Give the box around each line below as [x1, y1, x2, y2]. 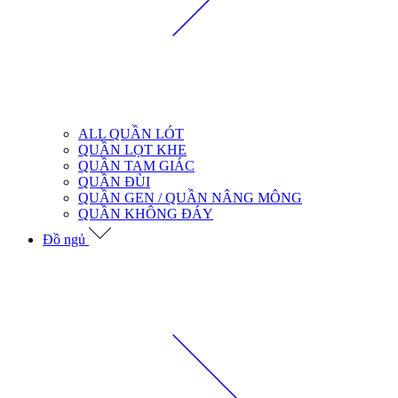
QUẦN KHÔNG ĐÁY [78, 206, 213, 221]
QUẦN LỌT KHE [78, 142, 187, 157]
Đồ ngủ [43, 232, 89, 247]
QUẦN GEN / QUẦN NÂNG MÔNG [78, 190, 302, 205]
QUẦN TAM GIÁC [78, 158, 195, 173]
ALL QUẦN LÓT [78, 126, 184, 141]
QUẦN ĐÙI [78, 174, 150, 189]
